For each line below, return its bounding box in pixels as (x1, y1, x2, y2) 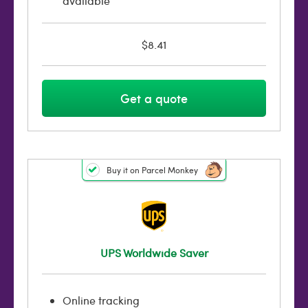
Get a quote (120, 89, 188, 107)
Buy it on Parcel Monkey (107, 164, 198, 175)
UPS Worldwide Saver (100, 245, 208, 260)
